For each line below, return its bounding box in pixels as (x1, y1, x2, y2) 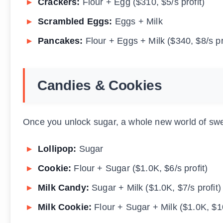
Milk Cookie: (38, 202, 92, 213)
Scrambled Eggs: (38, 16, 112, 27)
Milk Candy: (38, 183, 89, 193)
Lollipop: (38, 144, 77, 154)
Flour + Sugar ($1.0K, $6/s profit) (71, 163, 208, 174)
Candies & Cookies (37, 78, 162, 94)
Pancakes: (38, 36, 83, 46)
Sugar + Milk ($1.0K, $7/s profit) (89, 183, 221, 193)
